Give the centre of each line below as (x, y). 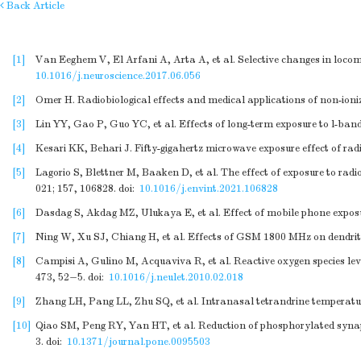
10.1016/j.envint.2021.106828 (209, 189)
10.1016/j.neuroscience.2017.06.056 (118, 76)
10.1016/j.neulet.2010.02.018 (176, 277)
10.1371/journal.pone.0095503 (139, 342)
